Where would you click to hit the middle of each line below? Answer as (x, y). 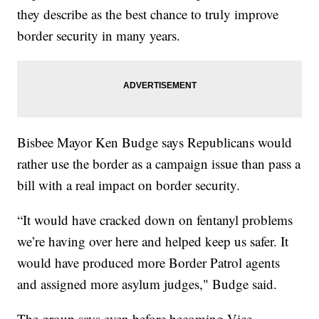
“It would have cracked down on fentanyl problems (155, 219)
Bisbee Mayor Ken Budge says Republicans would (155, 142)
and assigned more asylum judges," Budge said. (147, 283)
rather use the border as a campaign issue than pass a (159, 163)
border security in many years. (99, 35)
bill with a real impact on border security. (129, 184)
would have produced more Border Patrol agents (149, 262)
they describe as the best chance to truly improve (148, 14)
